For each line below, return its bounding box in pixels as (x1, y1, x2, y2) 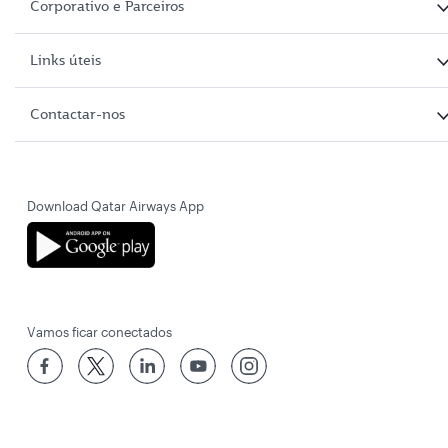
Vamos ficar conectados (27, 324, 172, 340)
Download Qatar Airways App (27, 198, 204, 214)
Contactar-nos (30, 105, 125, 124)
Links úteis (30, 51, 101, 70)
